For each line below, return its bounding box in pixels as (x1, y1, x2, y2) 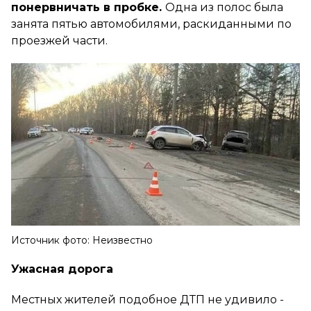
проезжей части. (11, 33, 108, 47)
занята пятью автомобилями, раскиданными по (11, 17, 292, 31)
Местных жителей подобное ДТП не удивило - (11, 292, 284, 306)
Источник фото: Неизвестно (11, 233, 153, 246)
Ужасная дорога (11, 262, 117, 276)
